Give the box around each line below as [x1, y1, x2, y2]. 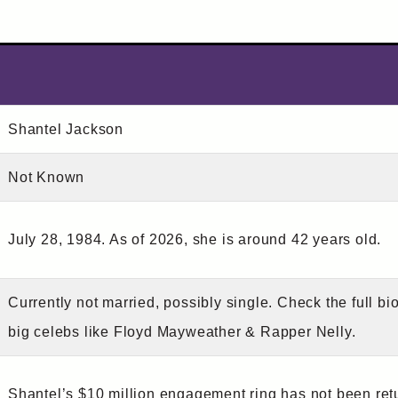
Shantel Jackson [8, 122, 123, 138]
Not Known [8, 170, 85, 186]
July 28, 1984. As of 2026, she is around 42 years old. [8, 232, 382, 248]
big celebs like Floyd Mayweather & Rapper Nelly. [8, 324, 356, 340]
